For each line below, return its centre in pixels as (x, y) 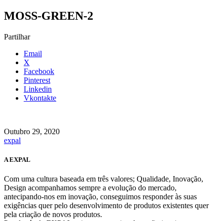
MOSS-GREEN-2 (49, 16)
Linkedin (38, 89)
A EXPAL (17, 159)
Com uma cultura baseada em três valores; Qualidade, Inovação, (104, 179)
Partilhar (17, 37)
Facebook (39, 71)
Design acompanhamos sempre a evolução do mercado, (90, 187)
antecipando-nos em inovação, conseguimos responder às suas (100, 196)
